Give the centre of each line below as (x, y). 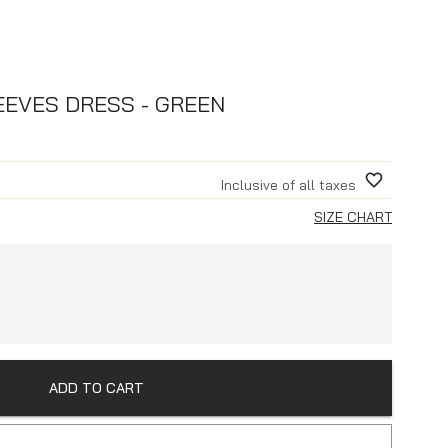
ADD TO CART (96, 387)
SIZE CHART (353, 216)
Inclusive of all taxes (288, 184)
